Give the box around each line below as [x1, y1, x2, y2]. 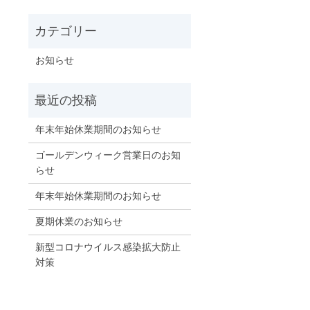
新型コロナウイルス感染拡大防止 [35, 242, 181, 253]
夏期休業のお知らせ [35, 217, 122, 227]
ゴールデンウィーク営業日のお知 [35, 150, 181, 161]
